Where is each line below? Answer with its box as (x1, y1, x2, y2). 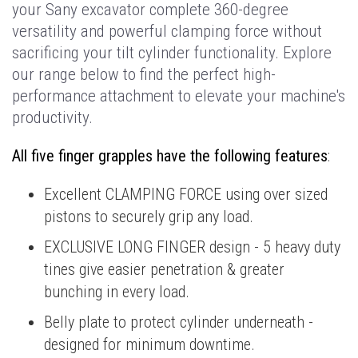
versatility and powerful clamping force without (12, 22, 322, 42)
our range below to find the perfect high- (12, 65, 276, 85)
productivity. (12, 108, 93, 128)
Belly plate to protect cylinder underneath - (44, 312, 313, 332)
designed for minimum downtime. (44, 335, 255, 355)
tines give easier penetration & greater (44, 260, 284, 280)
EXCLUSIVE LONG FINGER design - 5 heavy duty (44, 237, 340, 257)
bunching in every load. (44, 282, 189, 302)
